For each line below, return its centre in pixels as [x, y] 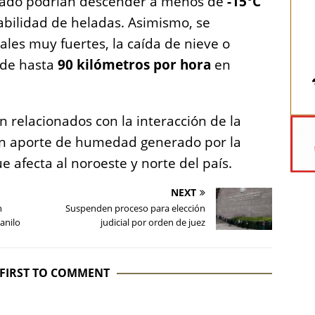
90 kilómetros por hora [134, 65]
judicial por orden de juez [153, 223]
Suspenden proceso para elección [136, 208]
